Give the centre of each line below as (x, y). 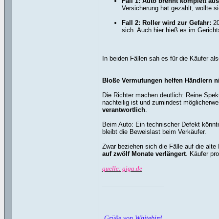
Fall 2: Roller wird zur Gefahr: (166, 23)
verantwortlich (123, 110)
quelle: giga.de (122, 168)
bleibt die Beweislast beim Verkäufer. (154, 132)
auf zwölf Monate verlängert (144, 154)
